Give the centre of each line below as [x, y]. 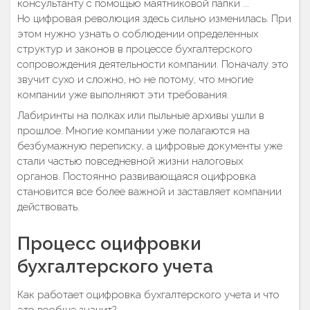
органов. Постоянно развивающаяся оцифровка [137, 176]
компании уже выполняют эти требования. [123, 95]
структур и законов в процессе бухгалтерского [135, 49]
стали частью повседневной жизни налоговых [130, 161]
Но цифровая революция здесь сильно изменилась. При [154, 19]
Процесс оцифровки [109, 243]
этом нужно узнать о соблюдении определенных [138, 34]
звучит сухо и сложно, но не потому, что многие [135, 80]
